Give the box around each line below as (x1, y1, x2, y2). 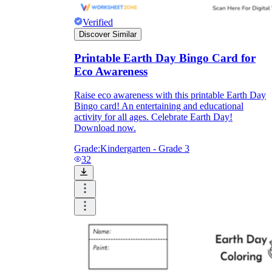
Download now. (74, 123, 136, 134)
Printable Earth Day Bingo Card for (74, 52, 256, 65)
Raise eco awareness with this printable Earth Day (74, 90, 266, 101)
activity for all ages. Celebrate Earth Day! (74, 112, 233, 123)
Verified (83, 16, 113, 27)
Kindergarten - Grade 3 (100, 143, 189, 154)
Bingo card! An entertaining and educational (74, 101, 243, 112)
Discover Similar (79, 29, 137, 39)
